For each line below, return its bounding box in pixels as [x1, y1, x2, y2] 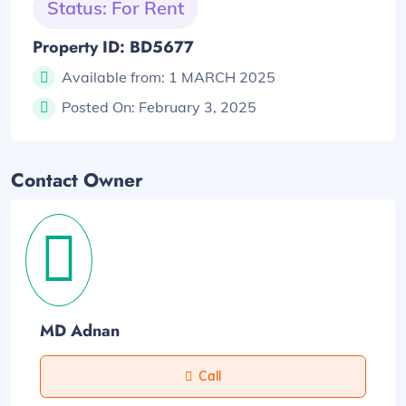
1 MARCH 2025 [169, 67, 275, 86]
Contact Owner [11, 166, 143, 194]
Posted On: [62, 98, 139, 117]
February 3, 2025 [139, 98, 256, 117]
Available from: [62, 67, 169, 86]
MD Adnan [40, 318, 120, 343]
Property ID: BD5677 [33, 34, 194, 59]
